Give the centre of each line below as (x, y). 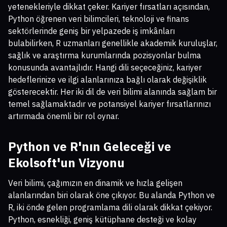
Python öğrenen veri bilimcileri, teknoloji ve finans (99, 19)
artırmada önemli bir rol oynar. (64, 116)
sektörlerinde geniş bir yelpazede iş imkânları (91, 31)
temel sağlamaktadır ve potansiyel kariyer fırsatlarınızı (109, 104)
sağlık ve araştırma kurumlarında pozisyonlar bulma (105, 55)
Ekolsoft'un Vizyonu (66, 163)
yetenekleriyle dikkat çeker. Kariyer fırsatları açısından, (109, 7)
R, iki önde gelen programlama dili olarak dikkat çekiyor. (110, 207)
